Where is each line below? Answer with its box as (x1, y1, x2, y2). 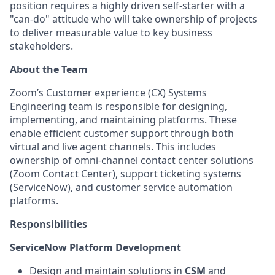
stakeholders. (10, 39, 73, 53)
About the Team (10, 63, 88, 76)
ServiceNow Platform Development (10, 241, 181, 254)
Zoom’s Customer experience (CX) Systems (10, 86, 207, 99)
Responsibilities (10, 217, 87, 231)
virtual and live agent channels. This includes (10, 140, 216, 153)
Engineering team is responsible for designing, (10, 99, 227, 113)
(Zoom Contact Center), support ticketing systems (10, 167, 241, 180)
